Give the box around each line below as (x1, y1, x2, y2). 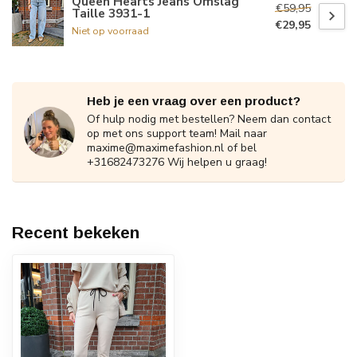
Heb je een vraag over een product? (87, 94, 300, 108)
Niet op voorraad (72, 23, 149, 37)
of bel (224, 140, 257, 156)
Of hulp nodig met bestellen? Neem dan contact (87, 112, 331, 127)
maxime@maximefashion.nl (87, 140, 224, 156)
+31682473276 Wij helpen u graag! (87, 155, 267, 171)
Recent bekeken (12, 223, 139, 242)
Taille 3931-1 (72, 4, 150, 22)
